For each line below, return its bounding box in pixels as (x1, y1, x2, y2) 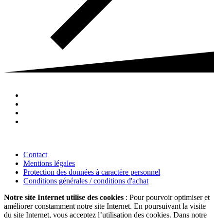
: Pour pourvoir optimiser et (124, 193, 210, 202)
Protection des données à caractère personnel (23, 168, 160, 177)
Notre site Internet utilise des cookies (4, 193, 124, 202)
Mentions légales (23, 159, 75, 168)
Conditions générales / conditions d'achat (23, 177, 148, 185)
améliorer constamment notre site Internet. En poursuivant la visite (4, 202, 206, 211)
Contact (23, 150, 47, 159)
